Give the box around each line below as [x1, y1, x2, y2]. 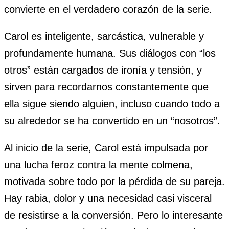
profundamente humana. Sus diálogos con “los [4, 48, 216, 59]
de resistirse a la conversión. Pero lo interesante [4, 210, 223, 221]
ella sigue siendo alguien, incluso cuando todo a [4, 98, 220, 110]
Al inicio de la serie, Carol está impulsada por [4, 142, 208, 154]
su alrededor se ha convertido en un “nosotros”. [4, 115, 220, 127]
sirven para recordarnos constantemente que [4, 81, 209, 93]
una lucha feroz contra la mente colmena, [4, 159, 193, 171]
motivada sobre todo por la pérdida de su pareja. [4, 176, 225, 188]
